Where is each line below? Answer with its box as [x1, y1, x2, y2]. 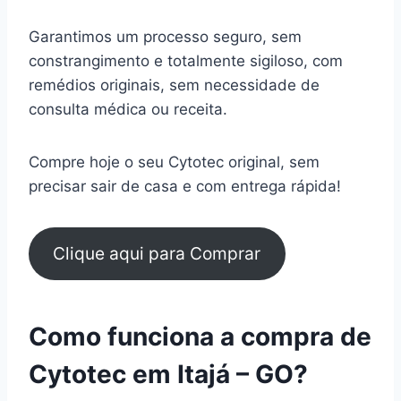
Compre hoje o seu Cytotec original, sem [29, 152, 320, 171]
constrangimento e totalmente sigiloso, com [29, 51, 343, 70]
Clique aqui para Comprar [53, 243, 261, 265]
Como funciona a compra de [29, 321, 371, 353]
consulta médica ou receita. [29, 99, 232, 118]
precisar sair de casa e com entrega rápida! [29, 176, 341, 195]
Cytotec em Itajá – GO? [29, 359, 308, 390]
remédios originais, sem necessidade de [29, 75, 320, 94]
